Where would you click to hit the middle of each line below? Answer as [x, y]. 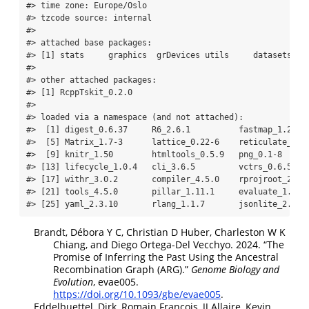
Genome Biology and [235, 270]
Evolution [73, 282]
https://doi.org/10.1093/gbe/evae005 [137, 295]
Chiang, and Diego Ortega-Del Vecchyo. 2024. [158, 245]
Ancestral [257, 257]
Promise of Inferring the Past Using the [144, 257]
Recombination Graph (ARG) [118, 270]
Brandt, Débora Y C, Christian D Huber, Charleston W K [160, 232]
